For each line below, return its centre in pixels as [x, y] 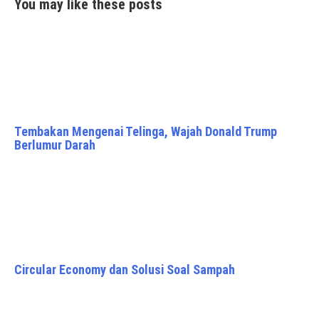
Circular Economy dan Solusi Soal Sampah [125, 269]
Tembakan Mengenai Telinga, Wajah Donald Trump [146, 131]
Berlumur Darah [55, 145]
